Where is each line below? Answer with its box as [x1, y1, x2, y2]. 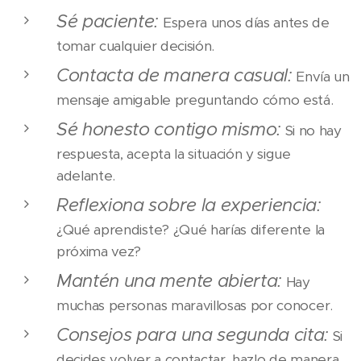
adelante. [56, 167, 116, 185]
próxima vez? [56, 243, 142, 261]
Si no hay [281, 122, 342, 140]
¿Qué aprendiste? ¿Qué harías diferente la [56, 221, 325, 239]
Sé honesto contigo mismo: [56, 118, 281, 141]
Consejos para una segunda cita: [56, 323, 330, 346]
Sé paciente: [56, 10, 160, 33]
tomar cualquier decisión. [56, 37, 214, 56]
